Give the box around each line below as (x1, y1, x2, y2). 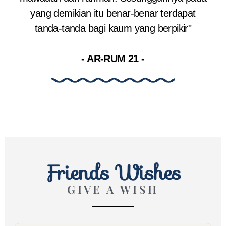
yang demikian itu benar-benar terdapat (30, 8, 196, 19)
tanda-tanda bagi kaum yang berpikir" (34, 23, 192, 34)
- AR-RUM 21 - (81, 53, 145, 65)
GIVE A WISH (67, 182, 159, 197)
